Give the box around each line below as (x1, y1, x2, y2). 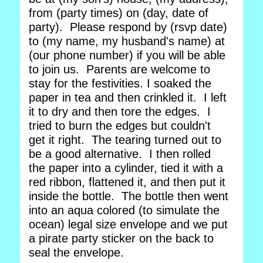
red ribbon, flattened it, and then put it (29, 176, 225, 188)
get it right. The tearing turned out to (29, 133, 221, 146)
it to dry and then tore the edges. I (29, 105, 211, 118)
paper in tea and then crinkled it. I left (29, 91, 227, 104)
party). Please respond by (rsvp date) (29, 21, 227, 33)
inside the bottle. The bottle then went (29, 190, 228, 203)
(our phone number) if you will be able (29, 49, 225, 62)
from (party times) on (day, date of (29, 6, 208, 19)
